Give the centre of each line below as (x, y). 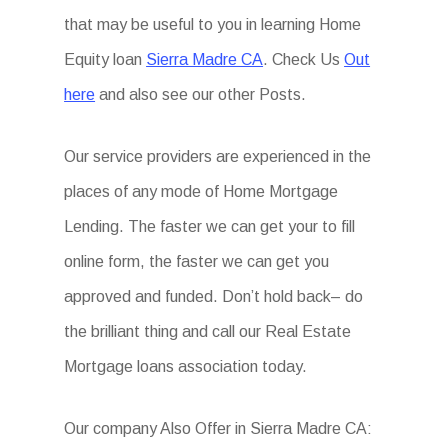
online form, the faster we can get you (197, 261)
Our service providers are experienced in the (218, 156)
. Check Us (304, 59)
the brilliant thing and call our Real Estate (208, 331)
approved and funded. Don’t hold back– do (214, 296)
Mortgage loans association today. (186, 366)
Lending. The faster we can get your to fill (210, 226)
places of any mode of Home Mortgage (201, 191)
